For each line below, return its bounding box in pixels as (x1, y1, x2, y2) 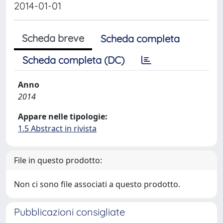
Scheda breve (22, 32, 84, 44)
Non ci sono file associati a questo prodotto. (14, 179, 180, 190)
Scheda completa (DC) (22, 54, 124, 66)
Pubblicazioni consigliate (14, 206, 125, 218)
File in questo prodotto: (14, 155, 102, 166)
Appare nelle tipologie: (18, 111, 108, 122)
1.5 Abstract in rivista (18, 123, 97, 134)
